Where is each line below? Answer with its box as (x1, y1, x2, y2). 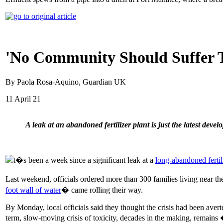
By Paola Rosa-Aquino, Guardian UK (5, 77, 126, 86)
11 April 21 (5, 94, 41, 103)
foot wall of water (5, 185, 61, 194)
